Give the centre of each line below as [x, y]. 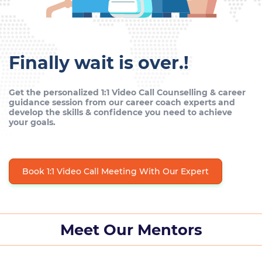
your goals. [32, 122]
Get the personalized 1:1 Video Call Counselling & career [127, 92]
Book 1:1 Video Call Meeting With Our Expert [116, 171]
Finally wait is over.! [99, 63]
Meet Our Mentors [131, 230]
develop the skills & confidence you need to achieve [120, 112]
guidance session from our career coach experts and [122, 102]
